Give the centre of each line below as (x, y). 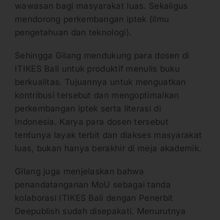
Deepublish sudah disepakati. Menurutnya (100, 211)
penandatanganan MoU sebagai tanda (93, 184)
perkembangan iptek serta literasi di (88, 108)
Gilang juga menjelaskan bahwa (80, 171)
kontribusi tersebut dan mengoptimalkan (97, 95)
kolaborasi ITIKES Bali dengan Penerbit (94, 198)
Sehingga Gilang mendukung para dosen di (102, 55)
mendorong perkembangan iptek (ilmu (92, 19)
